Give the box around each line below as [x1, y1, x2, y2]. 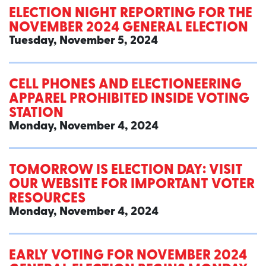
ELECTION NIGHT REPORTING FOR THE [9, 7, 252, 21]
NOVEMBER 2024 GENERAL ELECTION [9, 21, 248, 36]
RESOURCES [9, 192, 85, 207]
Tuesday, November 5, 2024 [9, 35, 158, 47]
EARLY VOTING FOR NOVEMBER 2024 [9, 249, 247, 264]
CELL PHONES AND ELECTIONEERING [9, 78, 242, 93]
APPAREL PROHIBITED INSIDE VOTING [9, 92, 249, 107]
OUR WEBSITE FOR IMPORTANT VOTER [9, 178, 255, 192]
